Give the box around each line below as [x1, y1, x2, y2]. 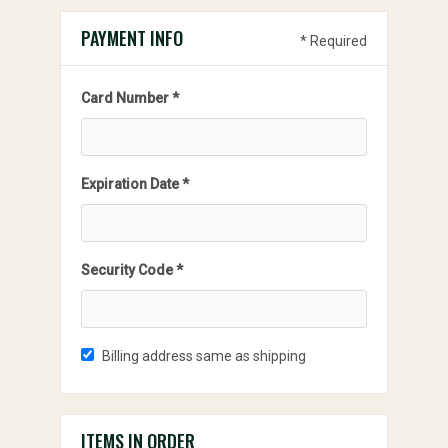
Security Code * [81, 262, 183, 278]
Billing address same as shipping [102, 348, 306, 364]
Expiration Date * [81, 176, 189, 192]
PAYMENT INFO [81, 25, 183, 51]
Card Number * [81, 90, 179, 106]
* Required [300, 33, 367, 49]
